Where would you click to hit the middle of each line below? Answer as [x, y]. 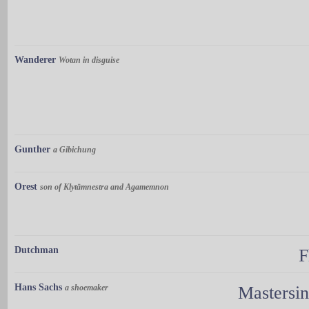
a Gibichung [74, 150]
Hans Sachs [38, 288]
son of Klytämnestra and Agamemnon [104, 187]
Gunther [32, 150]
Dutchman [37, 250]
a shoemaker [87, 288]
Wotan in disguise [89, 60]
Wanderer [35, 60]
